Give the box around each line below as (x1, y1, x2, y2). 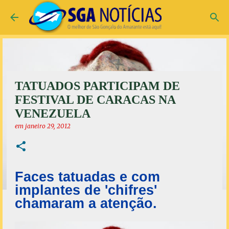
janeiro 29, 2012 (25, 122, 71, 130)
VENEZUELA (15, 107, 90, 120)
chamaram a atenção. (15, 196, 157, 211)
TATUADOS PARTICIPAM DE (15, 79, 180, 93)
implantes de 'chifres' (15, 182, 157, 198)
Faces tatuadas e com (15, 169, 160, 185)
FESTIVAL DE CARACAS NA (15, 93, 175, 106)
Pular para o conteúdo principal (56, 8, 173, 17)
